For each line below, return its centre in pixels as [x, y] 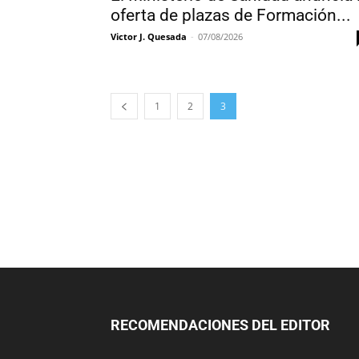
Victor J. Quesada [149, 36]
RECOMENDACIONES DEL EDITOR [220, 325]
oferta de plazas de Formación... [231, 15]
